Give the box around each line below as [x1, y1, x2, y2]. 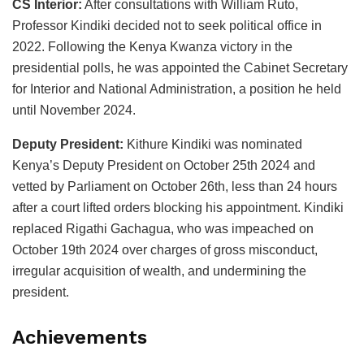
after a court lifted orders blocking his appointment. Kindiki [12, 200, 344, 214]
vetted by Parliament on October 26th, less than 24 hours [12, 179, 337, 193]
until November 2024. [12, 102, 136, 117]
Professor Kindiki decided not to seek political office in [12, 18, 322, 32]
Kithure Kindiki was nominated [123, 136, 302, 151]
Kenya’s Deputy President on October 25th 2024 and [12, 158, 315, 172]
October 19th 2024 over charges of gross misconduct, [12, 242, 318, 257]
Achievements [12, 325, 147, 349]
